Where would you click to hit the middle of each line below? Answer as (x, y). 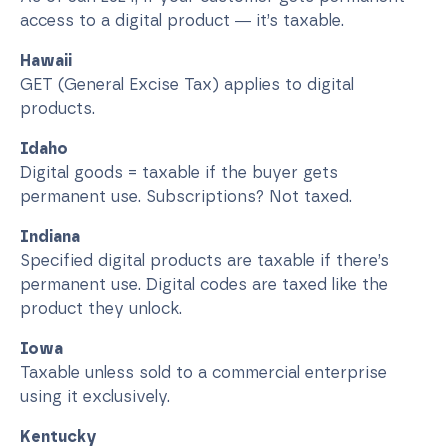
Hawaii (46, 60)
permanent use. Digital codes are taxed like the (204, 284)
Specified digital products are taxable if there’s (204, 260)
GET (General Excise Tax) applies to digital (187, 84)
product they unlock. (101, 308)
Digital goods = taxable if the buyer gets (179, 172)
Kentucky (58, 436)
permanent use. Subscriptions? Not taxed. (186, 196)
